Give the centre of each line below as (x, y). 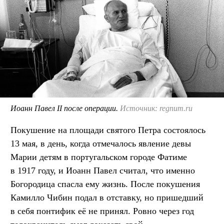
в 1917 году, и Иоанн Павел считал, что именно (103, 170)
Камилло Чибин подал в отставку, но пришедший (107, 197)
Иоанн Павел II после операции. (65, 108)
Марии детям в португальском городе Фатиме (99, 157)
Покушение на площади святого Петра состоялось (108, 130)
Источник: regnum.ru (156, 108)
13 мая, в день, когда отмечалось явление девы (101, 143)
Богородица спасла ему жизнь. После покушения (105, 184)
